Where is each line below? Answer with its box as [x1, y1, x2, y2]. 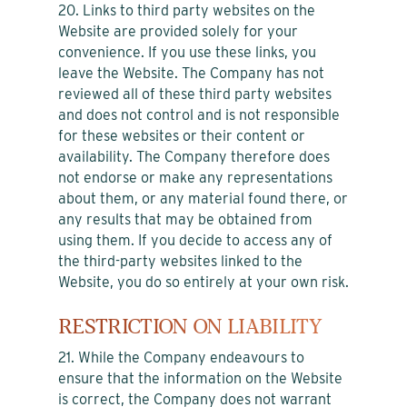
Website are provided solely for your [58, 22, 298, 40]
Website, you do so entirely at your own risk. [58, 273, 349, 291]
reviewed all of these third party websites [58, 84, 332, 103]
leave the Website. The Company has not [58, 64, 324, 82]
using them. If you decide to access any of [58, 231, 333, 249]
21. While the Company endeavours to [58, 348, 304, 366]
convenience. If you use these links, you [58, 43, 316, 61]
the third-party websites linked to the [58, 252, 303, 270]
